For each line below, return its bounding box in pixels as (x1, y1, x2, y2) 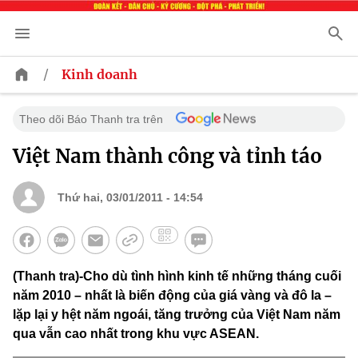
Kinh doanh (62, 66, 137, 83)
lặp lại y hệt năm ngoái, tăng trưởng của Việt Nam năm (13, 308, 340, 322)
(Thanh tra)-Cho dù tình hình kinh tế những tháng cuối (13, 269, 341, 284)
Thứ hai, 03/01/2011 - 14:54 (58, 191, 203, 205)
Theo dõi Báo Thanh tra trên (19, 113, 163, 126)
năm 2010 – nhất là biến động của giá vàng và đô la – (13, 288, 332, 303)
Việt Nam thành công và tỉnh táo (13, 144, 322, 169)
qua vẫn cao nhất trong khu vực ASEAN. (13, 327, 259, 341)
